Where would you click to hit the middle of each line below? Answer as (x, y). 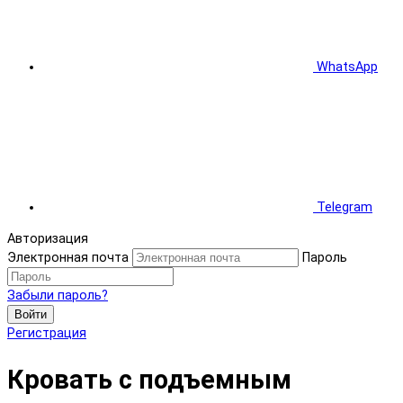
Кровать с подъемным (149, 379)
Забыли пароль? (58, 296)
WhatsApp (347, 67)
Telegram (345, 208)
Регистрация (47, 334)
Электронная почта (68, 258)
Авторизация (48, 239)
